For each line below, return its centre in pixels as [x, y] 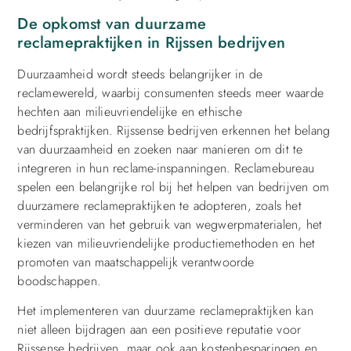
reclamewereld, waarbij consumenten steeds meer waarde [170, 92]
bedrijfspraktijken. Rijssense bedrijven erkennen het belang [174, 130]
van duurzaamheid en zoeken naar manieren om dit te [160, 149]
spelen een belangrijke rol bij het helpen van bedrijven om [173, 186]
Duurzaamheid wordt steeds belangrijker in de [140, 74]
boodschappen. [59, 280]
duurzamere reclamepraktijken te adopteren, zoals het [159, 205]
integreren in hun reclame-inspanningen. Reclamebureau [166, 168]
